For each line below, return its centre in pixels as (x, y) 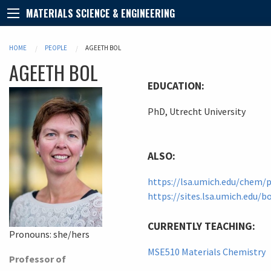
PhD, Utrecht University (197, 111)
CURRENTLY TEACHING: (201, 226)
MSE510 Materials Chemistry (207, 251)
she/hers (71, 234)
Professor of (38, 259)
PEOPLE (56, 47)
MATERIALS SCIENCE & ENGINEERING (100, 13)
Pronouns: (31, 234)
